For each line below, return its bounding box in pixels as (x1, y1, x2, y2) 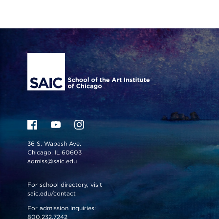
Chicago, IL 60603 (27, 149, 84, 156)
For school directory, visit (27, 181, 102, 189)
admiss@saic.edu (27, 157, 77, 165)
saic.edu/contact (27, 190, 76, 197)
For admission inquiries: (27, 204, 96, 212)
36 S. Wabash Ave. (27, 140, 81, 148)
